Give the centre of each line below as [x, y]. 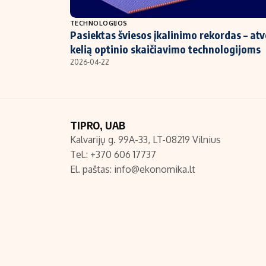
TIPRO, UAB [98, 125]
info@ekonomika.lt [155, 170]
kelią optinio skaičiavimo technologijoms [165, 49]
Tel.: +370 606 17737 [113, 155]
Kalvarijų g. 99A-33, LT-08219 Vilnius [145, 140]
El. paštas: [92, 170]
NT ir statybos [88, 14]
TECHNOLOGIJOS [99, 23]
